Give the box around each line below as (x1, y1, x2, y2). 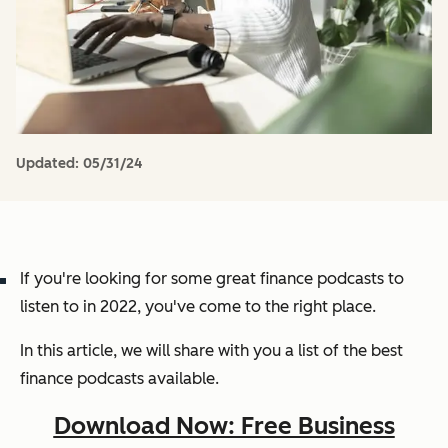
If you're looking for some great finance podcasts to (20, 268, 404, 288)
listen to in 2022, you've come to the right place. (20, 296, 376, 316)
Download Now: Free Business (53, 410, 395, 440)
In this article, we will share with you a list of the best (20, 340, 403, 360)
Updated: (16, 154, 83, 172)
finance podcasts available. (20, 368, 219, 388)
